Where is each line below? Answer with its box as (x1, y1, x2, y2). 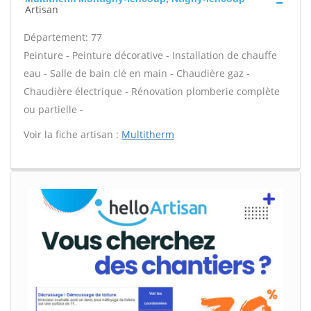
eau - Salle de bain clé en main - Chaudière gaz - (24, 67, 250, 80)
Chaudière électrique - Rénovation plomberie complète (24, 85, 280, 98)
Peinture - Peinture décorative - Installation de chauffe (24, 49, 277, 62)
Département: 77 (24, 31, 102, 44)
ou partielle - (24, 103, 83, 116)
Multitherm (121, 128, 174, 141)
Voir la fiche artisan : (24, 128, 121, 141)
